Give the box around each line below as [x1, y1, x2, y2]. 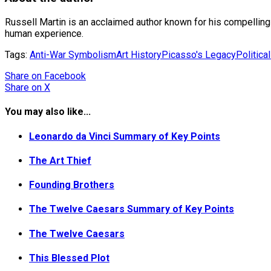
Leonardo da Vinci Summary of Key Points [29, 130, 220, 142]
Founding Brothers [29, 179, 114, 191]
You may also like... [5, 106, 91, 118]
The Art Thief [29, 154, 91, 166]
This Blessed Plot [29, 252, 109, 264]
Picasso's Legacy [162, 49, 236, 60]
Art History [116, 49, 162, 60]
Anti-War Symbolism [30, 49, 116, 60]
